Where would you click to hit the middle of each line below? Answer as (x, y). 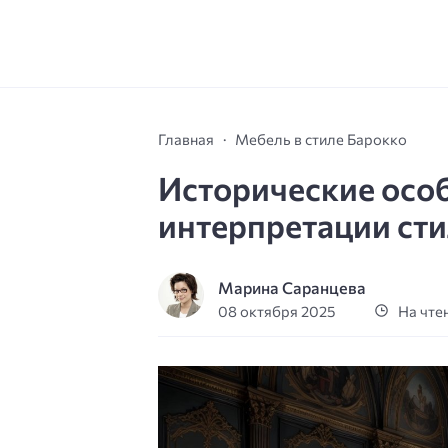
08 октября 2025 (277, 311)
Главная (186, 138)
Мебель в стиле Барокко (321, 138)
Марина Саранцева (292, 288)
